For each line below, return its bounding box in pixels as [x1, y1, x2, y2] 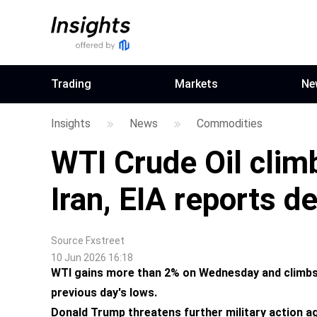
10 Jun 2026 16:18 [51, 252, 133, 263]
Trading [51, 77, 91, 91]
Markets [175, 77, 219, 91]
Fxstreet [86, 235, 125, 246]
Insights [51, 117, 91, 130]
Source [51, 235, 83, 246]
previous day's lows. [51, 286, 157, 299]
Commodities [197, 117, 263, 130]
